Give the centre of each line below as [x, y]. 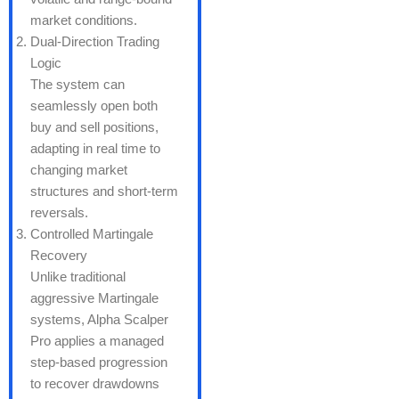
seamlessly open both [94, 106]
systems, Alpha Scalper [99, 320]
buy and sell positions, [94, 127]
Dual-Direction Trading [95, 42]
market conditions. [84, 20]
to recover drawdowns [95, 384]
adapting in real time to [95, 149]
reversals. [59, 213]
